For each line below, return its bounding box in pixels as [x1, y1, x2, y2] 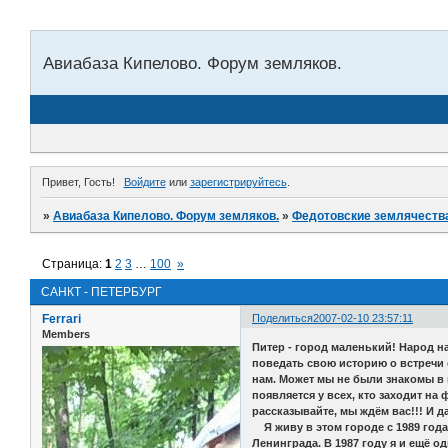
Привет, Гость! [42, 175, 115, 188]
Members [42, 327, 90, 340]
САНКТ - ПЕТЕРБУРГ [41, 284, 162, 299]
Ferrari [42, 311, 81, 326]
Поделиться [252, 311, 314, 324]
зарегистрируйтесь [189, 175, 287, 188]
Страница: [42, 256, 106, 271]
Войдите [123, 175, 166, 188]
